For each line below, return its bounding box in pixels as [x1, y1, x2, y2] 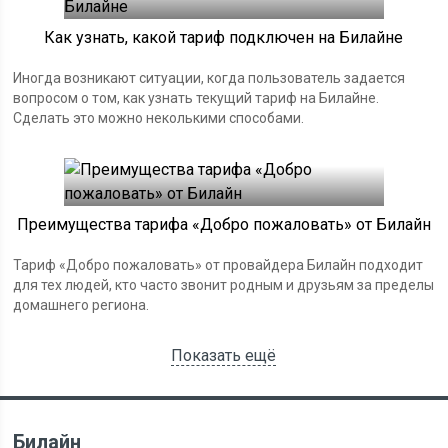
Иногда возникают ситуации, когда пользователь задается [13, 70, 406, 86]
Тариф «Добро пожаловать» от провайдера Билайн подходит [13, 257, 424, 273]
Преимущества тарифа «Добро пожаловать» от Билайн [16, 215, 431, 234]
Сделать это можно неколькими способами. [13, 110, 305, 126]
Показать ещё [171, 346, 277, 365]
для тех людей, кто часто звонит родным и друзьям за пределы [13, 277, 435, 293]
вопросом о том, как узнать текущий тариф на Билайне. [13, 90, 380, 106]
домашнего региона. [13, 297, 150, 313]
